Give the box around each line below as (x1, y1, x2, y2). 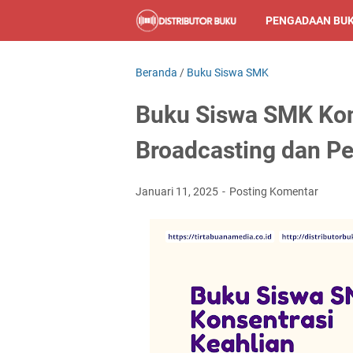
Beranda (136, 66, 177, 79)
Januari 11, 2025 (136, 185, 221, 198)
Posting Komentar (229, 185, 318, 198)
